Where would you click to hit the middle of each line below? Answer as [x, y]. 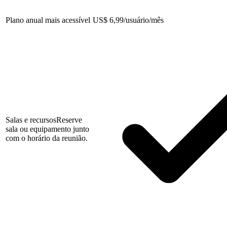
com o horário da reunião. [47, 138]
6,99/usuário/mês [136, 20]
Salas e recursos [31, 120]
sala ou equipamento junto [47, 129]
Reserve [69, 120]
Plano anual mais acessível [48, 20]
